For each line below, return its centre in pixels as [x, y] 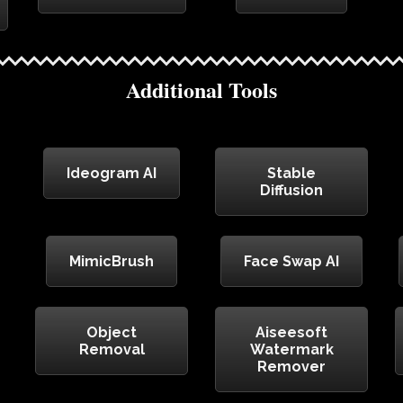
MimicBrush [112, 262]
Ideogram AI [112, 174]
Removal [112, 350]
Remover [291, 367]
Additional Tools [201, 90]
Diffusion [291, 191]
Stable [291, 174]
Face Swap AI [291, 262]
